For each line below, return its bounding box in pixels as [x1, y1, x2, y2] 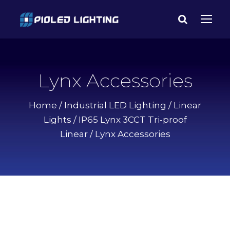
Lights [43, 114, 71, 125]
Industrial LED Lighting [64, 100, 166, 110]
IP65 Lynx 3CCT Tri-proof [78, 114, 187, 125]
